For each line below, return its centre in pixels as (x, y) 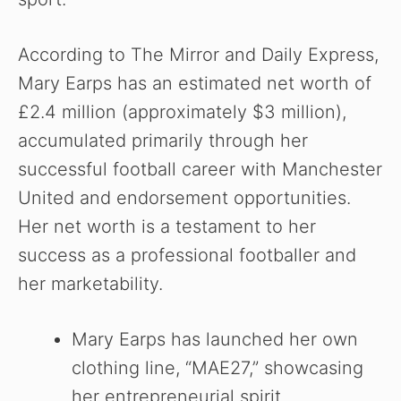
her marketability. (90, 284)
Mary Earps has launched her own (215, 340)
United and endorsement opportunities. (184, 198)
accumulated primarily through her (163, 141)
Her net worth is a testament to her (167, 227)
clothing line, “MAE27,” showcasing (218, 368)
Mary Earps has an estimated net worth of (195, 84)
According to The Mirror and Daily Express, (198, 55)
